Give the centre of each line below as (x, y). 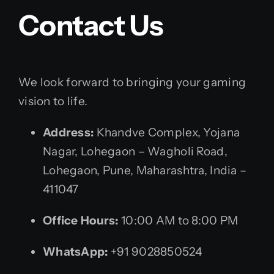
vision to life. (53, 101)
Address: (68, 132)
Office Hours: (81, 220)
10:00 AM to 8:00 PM (178, 220)
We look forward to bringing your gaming (132, 82)
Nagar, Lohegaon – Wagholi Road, (135, 151)
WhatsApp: (76, 251)
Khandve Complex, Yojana (167, 132)
